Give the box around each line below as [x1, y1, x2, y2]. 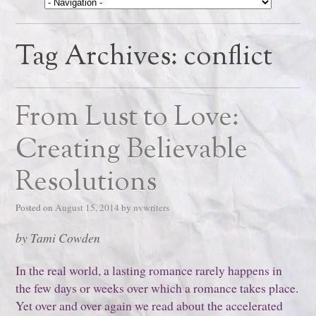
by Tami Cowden [16, 229, 101, 246]
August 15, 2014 [55, 201, 120, 214]
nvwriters [133, 201, 170, 214]
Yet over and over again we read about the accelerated [16, 296, 284, 314]
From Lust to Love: [16, 99, 240, 138]
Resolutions [16, 164, 157, 202]
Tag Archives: [16, 38, 184, 77]
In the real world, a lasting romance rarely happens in [16, 261, 283, 279]
